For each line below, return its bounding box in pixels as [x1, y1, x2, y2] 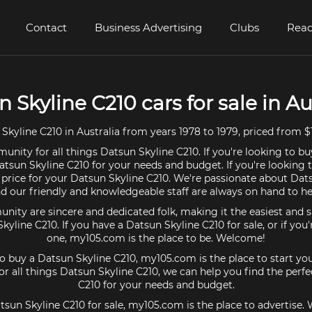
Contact [26, 21, 67, 34]
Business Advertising [95, 21, 202, 34]
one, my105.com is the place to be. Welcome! [47, 232, 265, 244]
